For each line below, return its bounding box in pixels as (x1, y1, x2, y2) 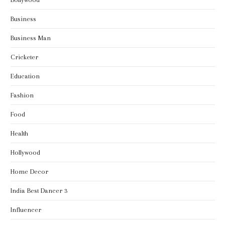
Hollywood (11, 149, 40, 157)
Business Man (11, 34, 51, 42)
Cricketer (11, 53, 38, 61)
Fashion (11, 91, 34, 99)
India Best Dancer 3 (11, 187, 67, 195)
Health (11, 130, 28, 138)
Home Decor (11, 168, 48, 176)
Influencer (11, 206, 41, 214)
